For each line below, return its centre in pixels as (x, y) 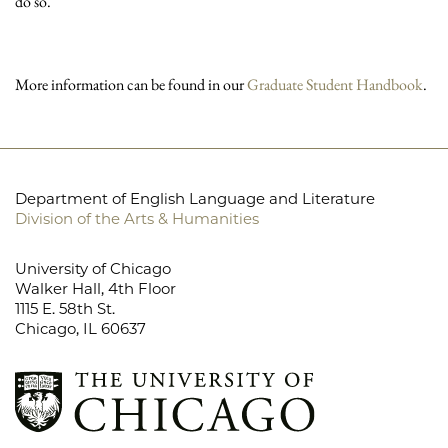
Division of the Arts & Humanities (137, 219)
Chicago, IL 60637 (80, 329)
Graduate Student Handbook (335, 85)
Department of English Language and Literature (195, 199)
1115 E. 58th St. (65, 309)
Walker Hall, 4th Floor (95, 289)
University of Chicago (93, 269)
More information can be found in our (131, 85)
